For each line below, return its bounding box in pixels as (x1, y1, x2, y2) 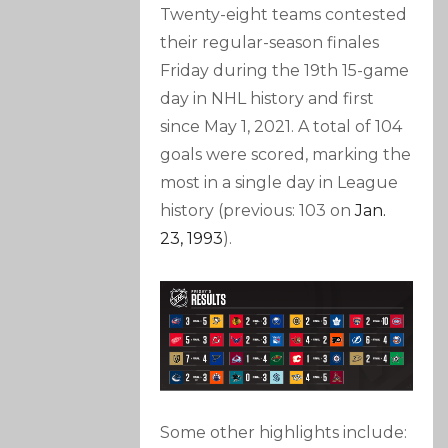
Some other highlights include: (160, 422, 408, 442)
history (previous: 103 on (160, 201, 356, 221)
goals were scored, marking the (160, 145, 412, 165)
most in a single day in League (160, 173, 399, 193)
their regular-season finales (160, 33, 380, 53)
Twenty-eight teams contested (160, 5, 408, 25)
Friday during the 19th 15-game (160, 61, 410, 81)
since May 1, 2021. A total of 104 (160, 117, 403, 137)
